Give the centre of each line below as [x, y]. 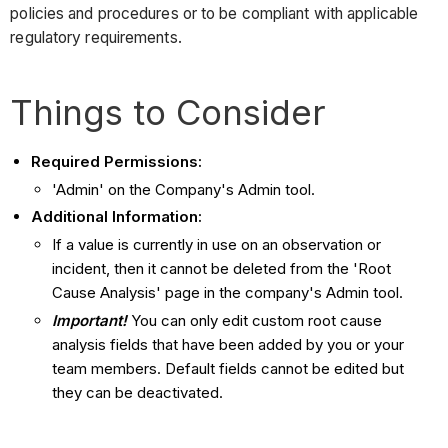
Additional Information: [117, 217]
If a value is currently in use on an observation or [217, 245]
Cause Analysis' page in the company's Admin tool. [228, 293]
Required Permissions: [117, 161]
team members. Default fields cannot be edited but [228, 368]
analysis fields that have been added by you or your [228, 344]
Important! [92, 320]
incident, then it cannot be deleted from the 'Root [222, 269]
